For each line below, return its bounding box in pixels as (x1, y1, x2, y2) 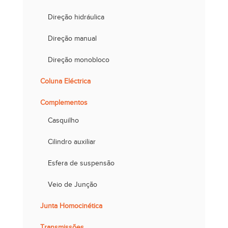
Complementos (40, 99, 88, 107)
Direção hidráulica (47, 13, 104, 21)
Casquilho (47, 117, 79, 125)
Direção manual (47, 35, 97, 43)
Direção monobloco (47, 56, 109, 64)
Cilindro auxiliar (47, 138, 96, 146)
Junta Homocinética (40, 202, 102, 210)
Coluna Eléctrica (40, 77, 91, 85)
